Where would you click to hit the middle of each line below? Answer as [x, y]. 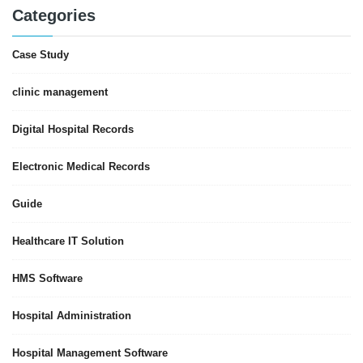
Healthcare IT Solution [68, 241]
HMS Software [47, 279]
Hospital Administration [72, 316]
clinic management [60, 92]
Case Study [41, 55]
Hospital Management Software [90, 353]
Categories [54, 16]
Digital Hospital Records [73, 130]
